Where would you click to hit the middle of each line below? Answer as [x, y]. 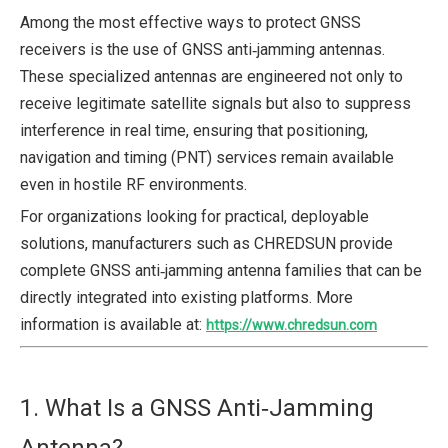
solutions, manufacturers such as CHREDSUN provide [206, 243]
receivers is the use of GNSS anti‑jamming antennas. [202, 49]
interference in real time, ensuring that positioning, [194, 130]
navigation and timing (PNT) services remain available [207, 157]
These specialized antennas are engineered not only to [211, 76]
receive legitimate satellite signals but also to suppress [215, 103]
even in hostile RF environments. [133, 184]
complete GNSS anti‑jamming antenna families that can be [221, 270]
